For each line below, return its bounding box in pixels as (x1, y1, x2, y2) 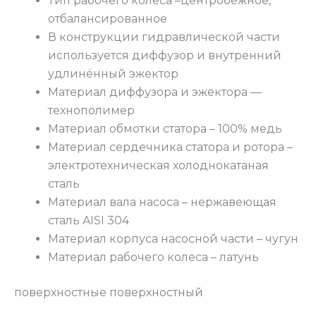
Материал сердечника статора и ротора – (48, 140, 293, 154)
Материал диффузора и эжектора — (48, 85, 262, 99)
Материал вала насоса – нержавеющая (48, 195, 276, 209)
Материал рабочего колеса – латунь (48, 250, 259, 265)
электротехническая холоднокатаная (48, 159, 269, 173)
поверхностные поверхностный (14, 286, 203, 300)
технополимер (48, 104, 135, 118)
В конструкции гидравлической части (48, 30, 280, 44)
